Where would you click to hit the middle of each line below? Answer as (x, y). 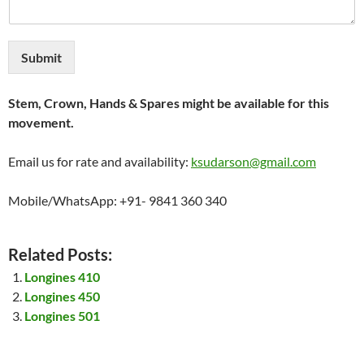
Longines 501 (62, 316)
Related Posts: (60, 255)
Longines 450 (62, 297)
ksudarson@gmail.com (253, 162)
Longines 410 (62, 277)
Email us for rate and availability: (100, 162)
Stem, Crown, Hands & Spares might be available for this (169, 103)
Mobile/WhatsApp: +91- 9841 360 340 (117, 201)
